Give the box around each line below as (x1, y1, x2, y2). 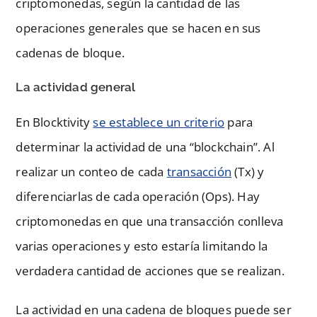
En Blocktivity (16, 113, 93, 130)
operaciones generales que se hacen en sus (16, 19, 261, 36)
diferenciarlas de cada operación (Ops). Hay (16, 188, 260, 204)
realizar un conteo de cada (16, 163, 167, 180)
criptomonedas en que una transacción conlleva (16, 212, 284, 229)
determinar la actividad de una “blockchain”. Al (16, 138, 275, 155)
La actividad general (16, 79, 136, 94)
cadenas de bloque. (16, 44, 125, 61)
